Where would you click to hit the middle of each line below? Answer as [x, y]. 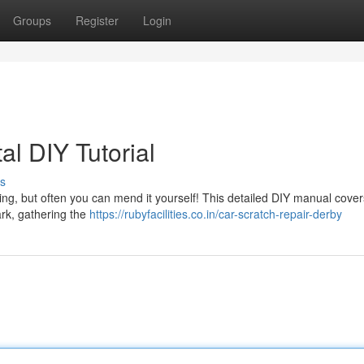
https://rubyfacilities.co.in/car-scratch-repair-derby [216, 214]
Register [97, 20]
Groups [32, 20]
